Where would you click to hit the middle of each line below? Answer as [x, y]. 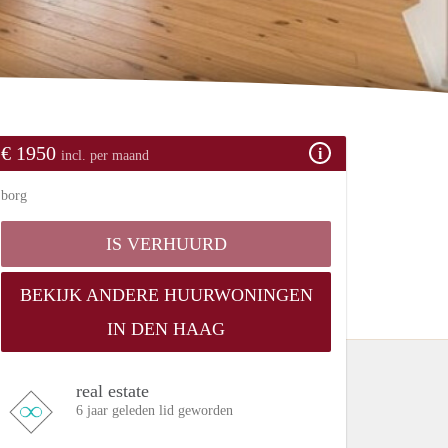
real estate [112, 390]
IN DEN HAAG [166, 328]
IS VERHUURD [166, 243]
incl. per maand [105, 155]
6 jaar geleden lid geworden [154, 410]
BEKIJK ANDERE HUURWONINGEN [166, 294]
